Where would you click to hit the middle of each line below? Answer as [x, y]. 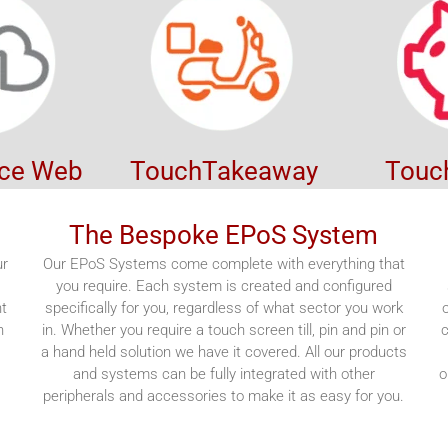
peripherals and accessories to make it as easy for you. [224, 396]
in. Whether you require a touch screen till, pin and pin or [223, 330]
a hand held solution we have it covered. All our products [223, 352]
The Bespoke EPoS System [224, 235]
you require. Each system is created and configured [223, 286]
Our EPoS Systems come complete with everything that [223, 264]
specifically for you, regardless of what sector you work [223, 308]
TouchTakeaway [224, 171]
